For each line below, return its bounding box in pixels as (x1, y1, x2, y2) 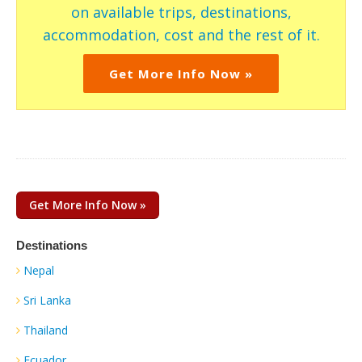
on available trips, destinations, (70, 2, 292, 22)
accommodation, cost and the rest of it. (42, 24, 320, 44)
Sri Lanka (23, 292, 71, 308)
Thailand (23, 322, 68, 338)
